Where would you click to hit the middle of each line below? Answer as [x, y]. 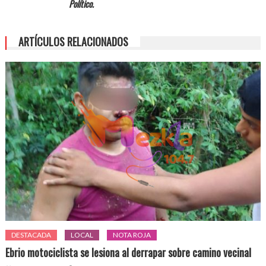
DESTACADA [31, 235]
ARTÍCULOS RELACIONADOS [73, 41]
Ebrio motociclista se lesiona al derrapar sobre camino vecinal [129, 253]
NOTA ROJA [132, 235]
